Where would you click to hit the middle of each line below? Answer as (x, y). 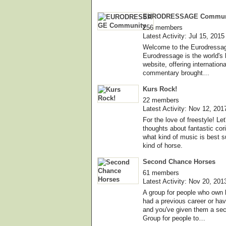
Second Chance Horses (179, 161)
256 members (163, 27)
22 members (161, 100)
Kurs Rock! (160, 89)
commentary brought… (176, 73)
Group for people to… (174, 218)
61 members (161, 173)
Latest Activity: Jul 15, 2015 (184, 36)
